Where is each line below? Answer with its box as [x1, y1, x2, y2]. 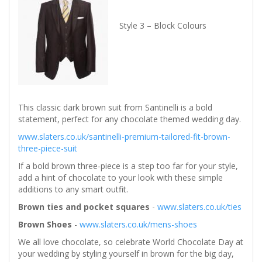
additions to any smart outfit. [18, 184, 128, 195]
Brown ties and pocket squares [18, 201, 152, 213]
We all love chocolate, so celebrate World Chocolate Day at [18, 236, 243, 248]
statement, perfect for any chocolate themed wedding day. [18, 113, 243, 125]
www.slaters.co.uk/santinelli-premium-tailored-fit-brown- [18, 131, 230, 143]
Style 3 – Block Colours [119, 19, 209, 31]
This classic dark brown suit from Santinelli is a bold [18, 102, 212, 113]
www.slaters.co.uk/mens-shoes [80, 219, 197, 230]
